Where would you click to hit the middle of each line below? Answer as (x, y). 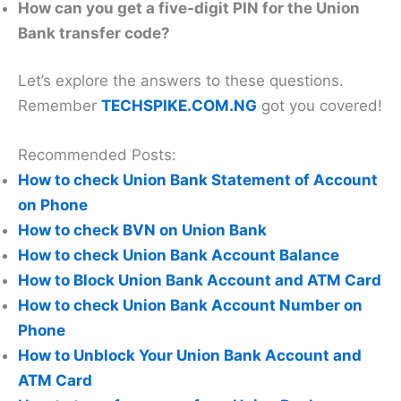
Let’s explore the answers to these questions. (181, 81)
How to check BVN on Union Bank (142, 230)
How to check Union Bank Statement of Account (198, 180)
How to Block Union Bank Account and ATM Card (200, 281)
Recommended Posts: (97, 155)
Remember (60, 106)
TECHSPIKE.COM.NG (179, 106)
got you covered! (320, 106)
